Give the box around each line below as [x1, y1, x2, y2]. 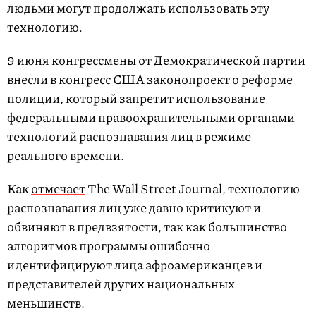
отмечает [31, 179, 85, 197]
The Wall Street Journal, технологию [85, 179, 300, 197]
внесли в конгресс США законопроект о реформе [7, 70, 293, 88]
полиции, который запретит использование [7, 89, 265, 107]
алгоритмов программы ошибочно [7, 236, 210, 255]
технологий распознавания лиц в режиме [7, 127, 251, 145]
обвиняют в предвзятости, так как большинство [7, 217, 287, 236]
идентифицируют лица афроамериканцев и [7, 255, 262, 274]
